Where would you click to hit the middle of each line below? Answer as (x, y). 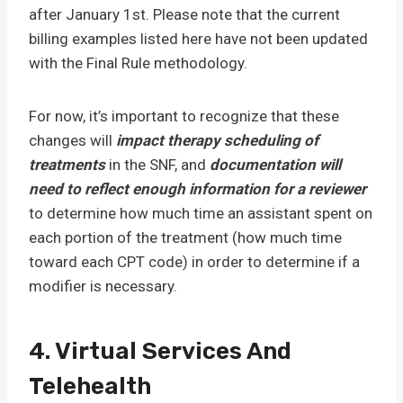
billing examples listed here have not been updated (198, 39)
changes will (72, 140)
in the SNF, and (157, 165)
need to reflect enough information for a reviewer (197, 189)
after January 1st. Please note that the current (184, 14)
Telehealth (90, 386)
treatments (67, 165)
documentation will (275, 165)
